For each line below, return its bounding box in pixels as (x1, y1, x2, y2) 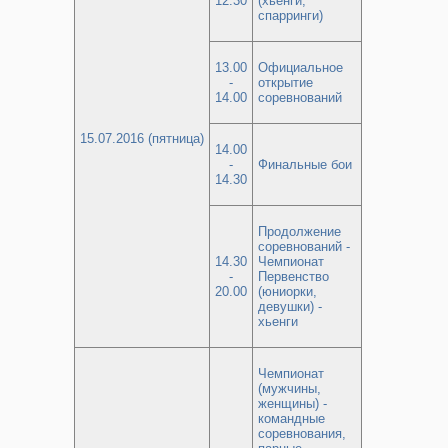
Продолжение (258, 224, 341, 239)
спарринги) (258, 8, 323, 23)
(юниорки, (258, 284, 317, 299)
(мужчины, (258, 381, 321, 396)
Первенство (258, 269, 329, 284)
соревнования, (258, 426, 346, 441)
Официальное (258, 60, 343, 75)
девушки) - (258, 299, 322, 314)
